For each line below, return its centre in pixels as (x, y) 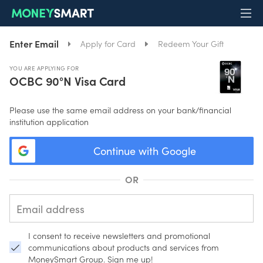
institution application (49, 122)
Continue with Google (144, 151)
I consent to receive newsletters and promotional (119, 236)
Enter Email (34, 43)
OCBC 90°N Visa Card (68, 81)
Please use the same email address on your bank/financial (120, 110)
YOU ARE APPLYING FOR (44, 68)
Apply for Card (108, 43)
